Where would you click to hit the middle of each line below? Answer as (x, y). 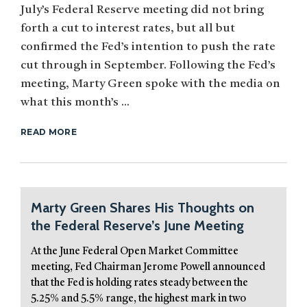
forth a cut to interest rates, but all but (128, 29)
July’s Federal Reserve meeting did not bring (142, 10)
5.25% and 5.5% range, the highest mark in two (138, 299)
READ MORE (49, 132)
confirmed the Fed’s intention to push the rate (148, 47)
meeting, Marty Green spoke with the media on (150, 84)
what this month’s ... (75, 103)
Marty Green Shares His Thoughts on (143, 208)
